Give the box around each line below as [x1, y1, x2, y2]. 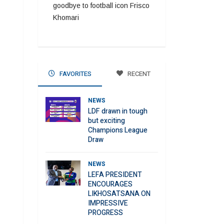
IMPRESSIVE [88, 198, 128, 208]
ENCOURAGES [88, 179, 132, 189]
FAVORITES [57, 69, 91, 78]
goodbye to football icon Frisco [53, 1, 149, 9]
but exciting [88, 115, 125, 126]
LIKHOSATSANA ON [88, 188, 150, 199]
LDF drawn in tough [88, 106, 147, 116]
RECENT [126, 69, 151, 78]
